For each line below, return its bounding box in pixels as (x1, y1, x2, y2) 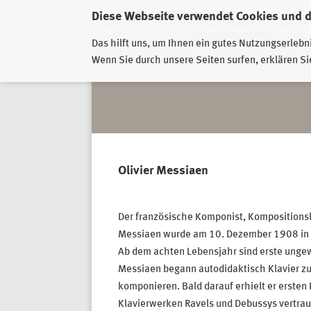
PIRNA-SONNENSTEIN (200, 21, 270, 29)
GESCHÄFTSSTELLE (127, 21, 190, 29)
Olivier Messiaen (117, 165, 208, 178)
